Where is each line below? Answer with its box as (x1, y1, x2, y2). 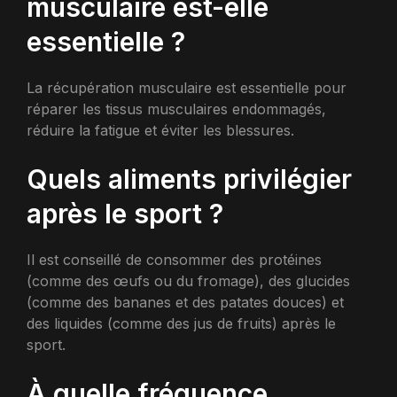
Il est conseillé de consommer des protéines (27, 251, 322, 269)
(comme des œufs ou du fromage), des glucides (27, 272, 350, 291)
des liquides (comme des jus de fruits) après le (27, 315, 336, 333)
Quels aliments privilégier (27, 163, 352, 196)
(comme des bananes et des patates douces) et (27, 293, 344, 312)
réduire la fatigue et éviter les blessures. (27, 121, 294, 140)
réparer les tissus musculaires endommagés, (27, 100, 326, 119)
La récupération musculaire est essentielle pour (27, 79, 346, 97)
